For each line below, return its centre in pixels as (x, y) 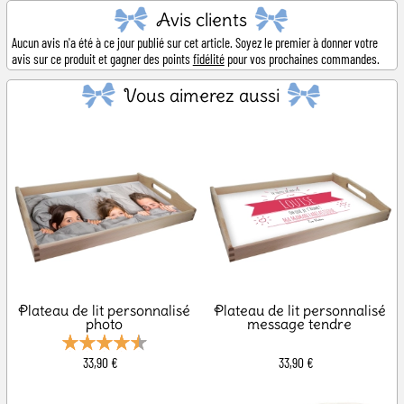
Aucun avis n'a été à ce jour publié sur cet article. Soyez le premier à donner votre (194, 42)
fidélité (208, 58)
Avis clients (202, 19)
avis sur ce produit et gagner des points (102, 58)
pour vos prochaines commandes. (302, 58)
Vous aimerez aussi (202, 95)
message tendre (300, 325)
